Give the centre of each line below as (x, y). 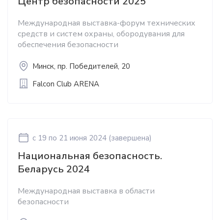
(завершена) (130, 138)
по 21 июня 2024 (78, 138)
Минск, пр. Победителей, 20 (81, 66)
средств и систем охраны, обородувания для (101, 34)
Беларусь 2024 (54, 169)
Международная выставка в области (86, 191)
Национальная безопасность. (90, 156)
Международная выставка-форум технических (107, 23)
